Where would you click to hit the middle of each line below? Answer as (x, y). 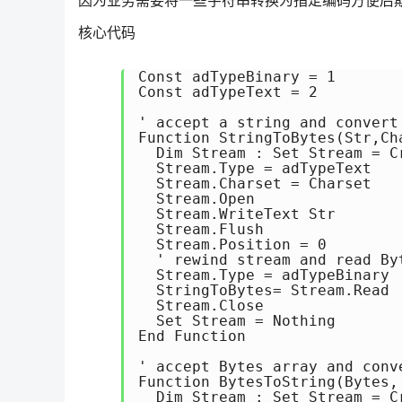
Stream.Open (197, 199)
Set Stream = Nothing (237, 321)
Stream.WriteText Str (237, 214)
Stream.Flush (201, 229)
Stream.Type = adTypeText (255, 168)
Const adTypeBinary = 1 (237, 77)
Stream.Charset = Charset (255, 184)
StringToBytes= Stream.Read (264, 290)
